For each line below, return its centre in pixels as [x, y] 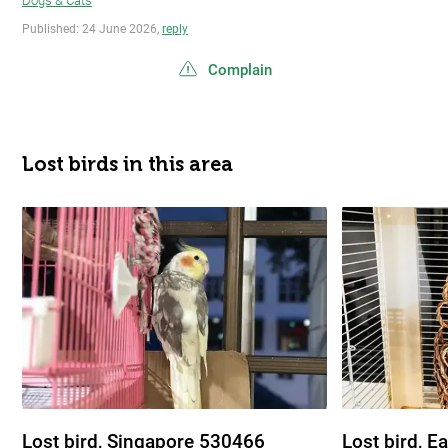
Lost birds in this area [127, 164]
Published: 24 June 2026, [92, 29]
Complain [240, 70]
